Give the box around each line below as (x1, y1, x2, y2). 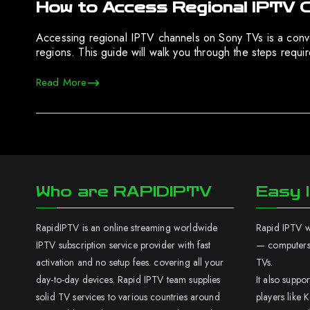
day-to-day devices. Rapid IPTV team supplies (36, 273, 221, 286)
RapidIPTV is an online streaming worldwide (36, 221, 218, 235)
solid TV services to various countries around (36, 290, 220, 304)
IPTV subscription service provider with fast (36, 238, 211, 252)
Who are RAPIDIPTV (36, 183, 212, 200)
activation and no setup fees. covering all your (36, 255, 224, 269)
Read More (36, 75, 87, 90)
